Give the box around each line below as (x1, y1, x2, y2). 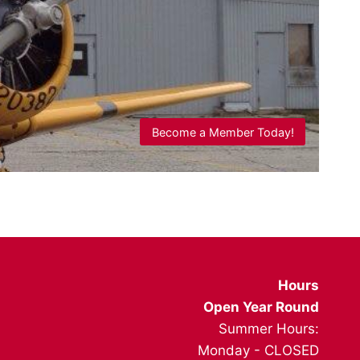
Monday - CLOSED (198, 342, 319, 358)
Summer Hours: (219, 320, 319, 337)
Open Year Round (203, 298, 319, 315)
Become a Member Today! (151, 125, 294, 139)
